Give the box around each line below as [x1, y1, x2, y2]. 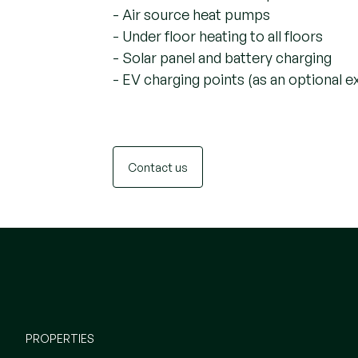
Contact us [127, 159, 188, 173]
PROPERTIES [26, 330, 94, 344]
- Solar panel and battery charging [112, 47, 332, 66]
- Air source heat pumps [112, 4, 270, 22]
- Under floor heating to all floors [112, 26, 323, 44]
